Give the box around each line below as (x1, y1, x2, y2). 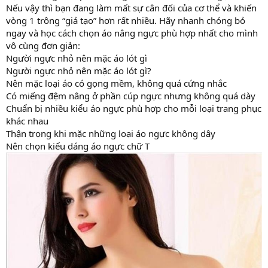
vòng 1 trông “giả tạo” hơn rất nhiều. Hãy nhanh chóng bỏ (6, 14, 245, 26)
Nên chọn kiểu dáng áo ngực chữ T (6, 139, 150, 152)
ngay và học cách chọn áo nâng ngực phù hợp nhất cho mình (6, 26, 258, 39)
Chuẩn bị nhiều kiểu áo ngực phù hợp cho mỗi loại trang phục (6, 102, 261, 114)
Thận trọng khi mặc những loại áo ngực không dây (6, 127, 215, 139)
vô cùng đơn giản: (6, 39, 80, 51)
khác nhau (6, 114, 48, 127)
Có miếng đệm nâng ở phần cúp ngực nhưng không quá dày (6, 89, 255, 102)
